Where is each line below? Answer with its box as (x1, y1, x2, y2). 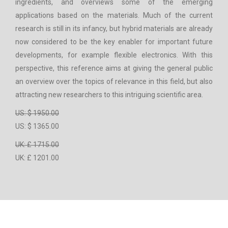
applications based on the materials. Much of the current (15, 11, 213, 20)
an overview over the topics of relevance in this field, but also (15, 77, 213, 86)
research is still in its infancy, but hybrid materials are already (15, 24, 213, 33)
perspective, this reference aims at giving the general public (15, 64, 213, 73)
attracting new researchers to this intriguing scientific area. (15, 91, 203, 99)
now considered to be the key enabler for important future (15, 38, 213, 46)
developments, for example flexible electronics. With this (15, 51, 213, 60)
